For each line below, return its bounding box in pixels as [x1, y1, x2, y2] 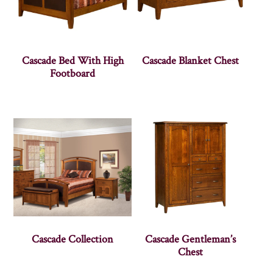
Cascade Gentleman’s [145, 232, 236, 246]
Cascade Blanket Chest [142, 53, 239, 68]
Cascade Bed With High [21, 53, 124, 68]
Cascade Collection [32, 232, 114, 246]
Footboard [50, 66, 96, 80]
